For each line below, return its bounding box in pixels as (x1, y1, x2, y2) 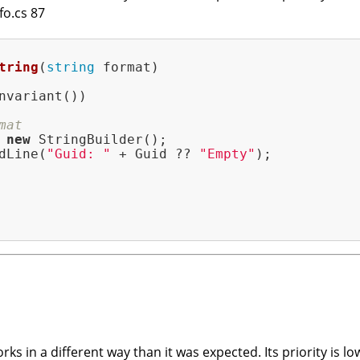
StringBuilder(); (31, 132, 167, 148)
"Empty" (199, 146, 256, 162)
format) (95, 59, 159, 76)
